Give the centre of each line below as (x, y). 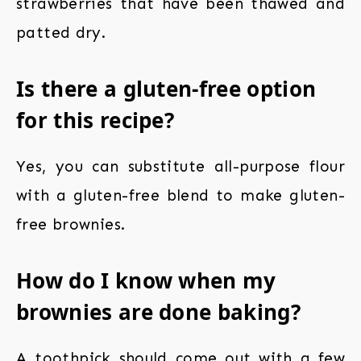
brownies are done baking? (159, 312)
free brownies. (71, 225)
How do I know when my (146, 281)
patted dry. (61, 33)
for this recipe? (95, 120)
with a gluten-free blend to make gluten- (180, 196)
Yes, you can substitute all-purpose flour (180, 167)
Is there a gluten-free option (166, 89)
